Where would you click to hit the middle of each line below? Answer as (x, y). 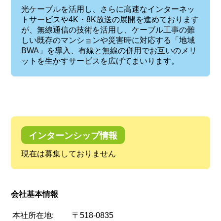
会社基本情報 (35, 194)
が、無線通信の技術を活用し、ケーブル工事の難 (108, 30)
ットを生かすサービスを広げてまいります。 (100, 61)
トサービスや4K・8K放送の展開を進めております (110, 20)
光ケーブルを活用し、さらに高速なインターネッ (108, 9)
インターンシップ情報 (73, 136)
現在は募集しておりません (68, 154)
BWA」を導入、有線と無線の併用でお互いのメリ (109, 51)
